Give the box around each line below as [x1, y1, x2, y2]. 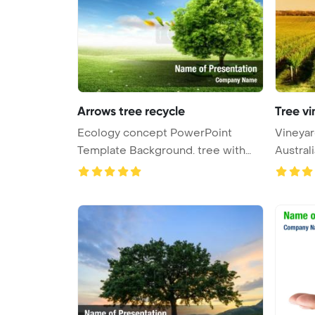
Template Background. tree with [77, 143, 198, 157]
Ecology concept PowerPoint [77, 125, 232, 140]
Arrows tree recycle [77, 103, 185, 119]
